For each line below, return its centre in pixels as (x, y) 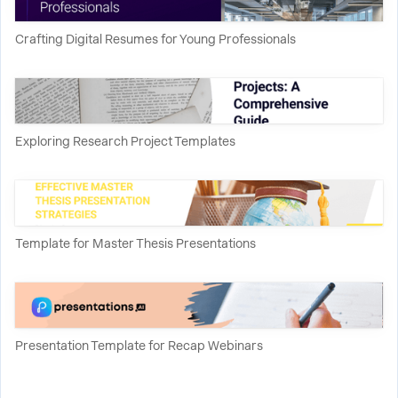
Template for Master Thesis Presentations (135, 243)
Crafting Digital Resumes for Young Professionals (155, 39)
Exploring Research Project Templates (125, 141)
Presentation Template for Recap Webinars (139, 346)
